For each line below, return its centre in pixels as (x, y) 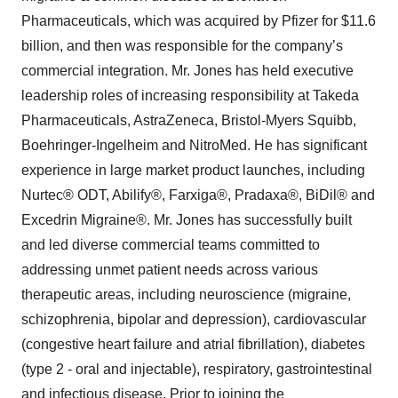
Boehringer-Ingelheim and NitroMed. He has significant (194, 145)
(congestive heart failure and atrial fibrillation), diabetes (193, 344)
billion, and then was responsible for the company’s (182, 46)
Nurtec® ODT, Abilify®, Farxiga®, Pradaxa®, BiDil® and (198, 195)
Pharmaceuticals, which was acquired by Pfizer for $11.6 (199, 21)
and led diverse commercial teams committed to (171, 245)
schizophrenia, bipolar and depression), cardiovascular (194, 319)
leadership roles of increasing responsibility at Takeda (190, 96)
